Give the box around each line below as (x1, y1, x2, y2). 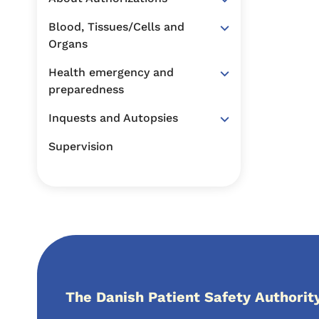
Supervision (48, 140, 113, 153)
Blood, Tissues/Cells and (48, 20, 184, 33)
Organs (48, 37, 88, 51)
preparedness (48, 83, 124, 96)
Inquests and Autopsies (48, 111, 178, 125)
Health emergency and (48, 66, 174, 79)
